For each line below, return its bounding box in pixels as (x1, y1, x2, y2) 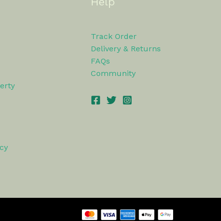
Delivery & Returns (90, 44, 161, 53)
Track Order (90, 32, 137, 41)
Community (90, 69, 136, 78)
